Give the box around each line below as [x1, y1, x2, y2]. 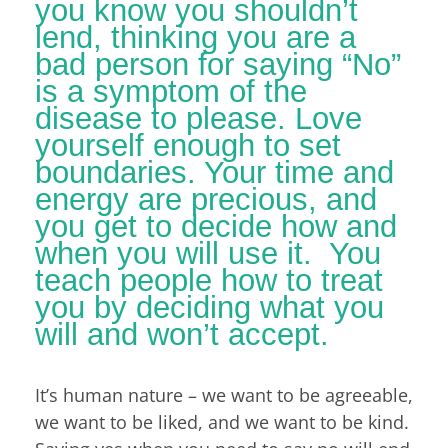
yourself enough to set [35, 127, 341, 163]
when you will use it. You [35, 235, 381, 271]
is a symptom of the [35, 73, 307, 109]
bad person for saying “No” [35, 46, 401, 82]
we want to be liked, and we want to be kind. [35, 410, 409, 435]
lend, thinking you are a [35, 19, 356, 55]
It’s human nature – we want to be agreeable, [35, 383, 413, 408]
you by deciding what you [35, 289, 384, 325]
